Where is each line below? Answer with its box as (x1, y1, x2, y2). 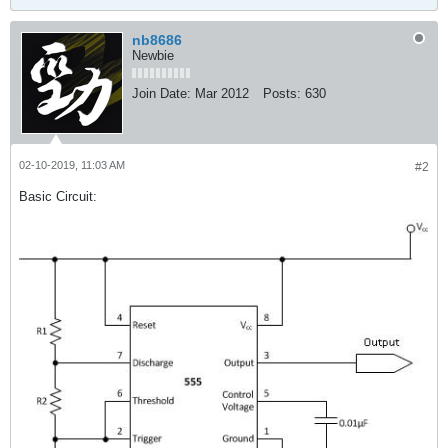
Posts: (263, 86, 301, 102)
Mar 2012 (195, 86, 249, 102)
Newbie (132, 48, 174, 64)
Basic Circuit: (19, 189, 97, 205)
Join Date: (132, 86, 191, 102)
